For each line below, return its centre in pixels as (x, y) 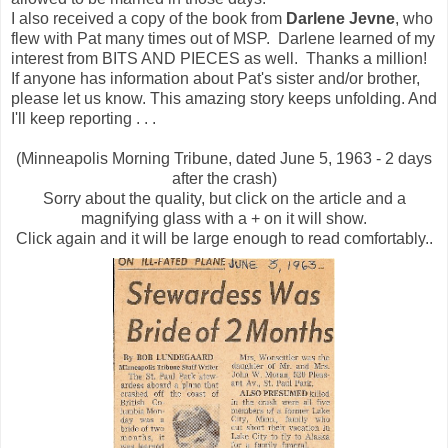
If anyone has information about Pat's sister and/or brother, (215, 78)
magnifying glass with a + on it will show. (224, 218)
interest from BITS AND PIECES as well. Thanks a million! (219, 58)
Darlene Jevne (340, 18)
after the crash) (224, 178)
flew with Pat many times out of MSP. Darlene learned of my (223, 38)
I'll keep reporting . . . (83, 118)
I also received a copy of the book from (148, 18)
